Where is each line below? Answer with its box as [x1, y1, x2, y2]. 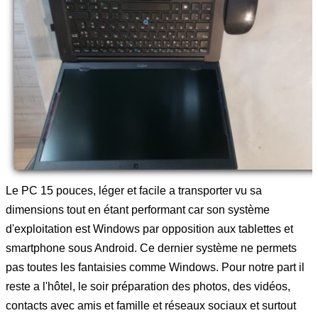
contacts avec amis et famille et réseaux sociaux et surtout [6, 299, 296, 312]
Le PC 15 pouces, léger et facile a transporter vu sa [6, 184, 262, 197]
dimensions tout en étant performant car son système [6, 203, 270, 216]
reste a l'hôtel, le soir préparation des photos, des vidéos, [6, 280, 290, 292]
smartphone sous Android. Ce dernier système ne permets [6, 241, 297, 254]
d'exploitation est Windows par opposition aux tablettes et [6, 222, 293, 235]
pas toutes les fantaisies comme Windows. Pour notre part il [6, 261, 305, 273]
